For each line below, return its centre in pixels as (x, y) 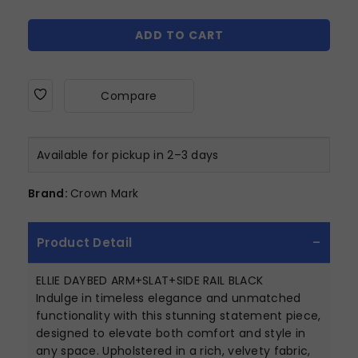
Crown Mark (105, 193)
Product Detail (85, 243)
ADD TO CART (179, 35)
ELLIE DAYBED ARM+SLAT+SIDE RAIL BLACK (153, 280)
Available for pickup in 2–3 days (128, 155)
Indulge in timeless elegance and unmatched (169, 298)
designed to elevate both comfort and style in (171, 333)
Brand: (48, 193)
